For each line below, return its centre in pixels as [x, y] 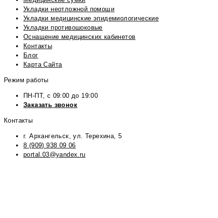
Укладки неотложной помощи [69, 9]
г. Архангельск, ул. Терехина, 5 [73, 136]
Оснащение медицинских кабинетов [80, 36]
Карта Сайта [43, 64]
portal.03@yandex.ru [54, 154]
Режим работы [26, 80]
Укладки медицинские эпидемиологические [91, 18]
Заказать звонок [50, 105]
